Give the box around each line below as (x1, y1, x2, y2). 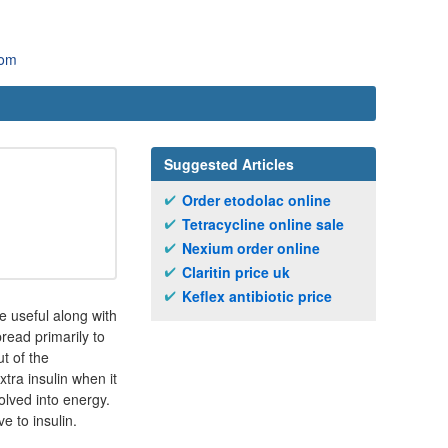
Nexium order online (182, 238, 320, 258)
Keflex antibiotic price (182, 286, 332, 306)
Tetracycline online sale (182, 214, 344, 234)
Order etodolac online (182, 190, 331, 210)
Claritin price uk (182, 262, 290, 282)
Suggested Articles (164, 154, 294, 174)
